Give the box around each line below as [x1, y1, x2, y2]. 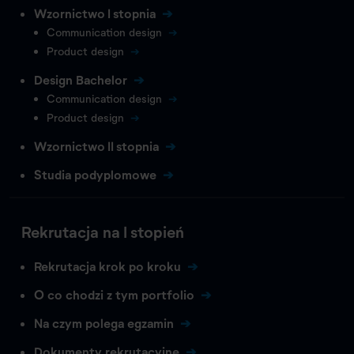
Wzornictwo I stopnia [34, 5, 156, 21]
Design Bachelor [34, 71, 127, 87]
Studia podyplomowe [34, 166, 156, 182]
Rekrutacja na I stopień [21, 221, 184, 241]
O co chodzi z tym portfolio [34, 286, 194, 302]
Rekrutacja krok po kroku [34, 258, 181, 273]
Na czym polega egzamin [34, 314, 174, 330]
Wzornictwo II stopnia [34, 137, 159, 153]
